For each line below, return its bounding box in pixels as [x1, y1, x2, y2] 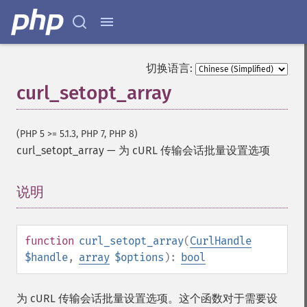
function [25, 234, 74, 247]
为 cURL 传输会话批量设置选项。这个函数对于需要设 [16, 292, 278, 305]
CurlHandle [190, 234, 251, 247]
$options [114, 251, 164, 264]
